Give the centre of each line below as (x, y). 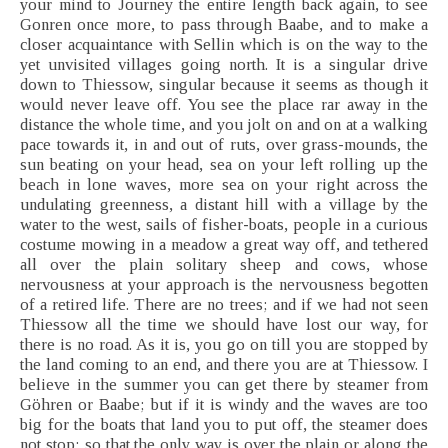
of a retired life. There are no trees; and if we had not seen (224, 305)
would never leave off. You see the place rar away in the (224, 105)
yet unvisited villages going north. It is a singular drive (224, 65)
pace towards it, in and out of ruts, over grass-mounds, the (224, 145)
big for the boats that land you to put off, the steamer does (224, 425)
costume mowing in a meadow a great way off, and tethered (224, 245)
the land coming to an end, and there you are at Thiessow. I (224, 365)
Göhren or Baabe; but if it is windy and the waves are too (224, 405)
